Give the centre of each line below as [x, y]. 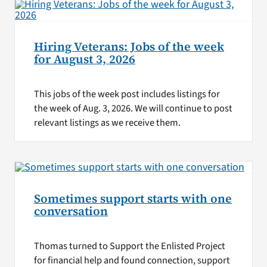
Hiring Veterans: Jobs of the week [129, 46]
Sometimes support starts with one [133, 198]
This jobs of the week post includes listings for [127, 94]
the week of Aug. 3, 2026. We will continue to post [133, 108]
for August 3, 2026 [84, 59]
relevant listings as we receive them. [107, 122]
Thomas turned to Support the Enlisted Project [129, 246]
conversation [71, 211]
